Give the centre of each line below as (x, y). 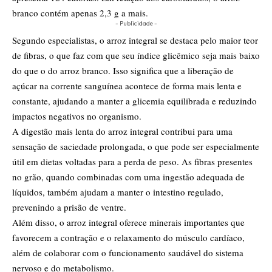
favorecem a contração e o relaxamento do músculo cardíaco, (128, 238)
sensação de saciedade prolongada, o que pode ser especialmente (136, 147)
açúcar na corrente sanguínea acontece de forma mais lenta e (127, 86)
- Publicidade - (136, 24)
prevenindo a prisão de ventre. (69, 207)
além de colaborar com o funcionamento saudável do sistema (128, 253)
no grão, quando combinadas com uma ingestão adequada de (128, 177)
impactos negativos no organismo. (77, 116)
